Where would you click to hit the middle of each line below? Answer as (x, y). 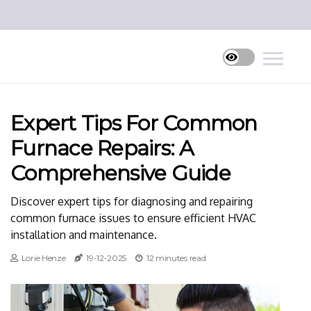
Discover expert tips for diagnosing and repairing (132, 201)
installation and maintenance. (84, 235)
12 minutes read (176, 258)
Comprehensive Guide (120, 173)
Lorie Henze (43, 258)
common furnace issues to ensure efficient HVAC (133, 218)
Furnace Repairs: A (102, 148)
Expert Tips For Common (134, 123)
